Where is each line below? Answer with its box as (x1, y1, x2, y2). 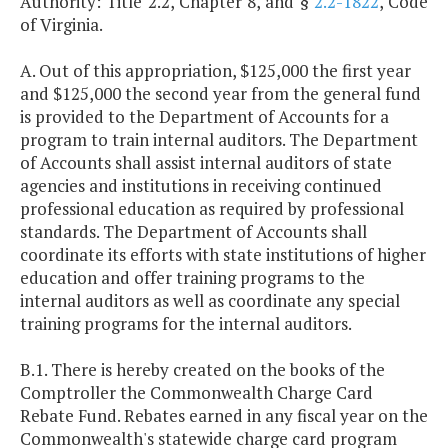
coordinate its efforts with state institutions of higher (20, 243, 426, 267)
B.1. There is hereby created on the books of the (20, 358, 385, 382)
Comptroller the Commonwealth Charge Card (20, 381, 373, 405)
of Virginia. (20, 13, 103, 37)
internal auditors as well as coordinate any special (20, 289, 400, 313)
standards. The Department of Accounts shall (20, 220, 367, 244)
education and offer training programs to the (20, 266, 365, 290)
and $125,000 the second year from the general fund (20, 82, 421, 106)
